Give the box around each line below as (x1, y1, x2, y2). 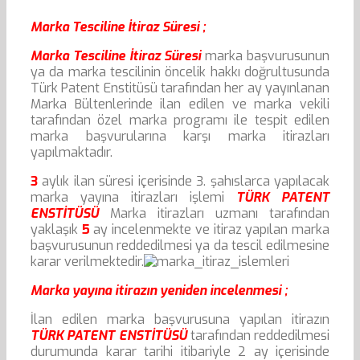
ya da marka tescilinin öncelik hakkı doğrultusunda (31, 63, 329, 81)
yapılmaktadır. (31, 144, 112, 162)
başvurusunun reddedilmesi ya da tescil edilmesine (31, 237, 329, 255)
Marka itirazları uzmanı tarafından (99, 205, 329, 223)
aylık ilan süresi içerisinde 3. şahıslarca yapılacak (38, 173, 329, 190)
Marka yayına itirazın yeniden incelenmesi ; (31, 282, 288, 300)
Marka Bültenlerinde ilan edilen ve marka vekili (31, 96, 329, 113)
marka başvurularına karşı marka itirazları (31, 128, 329, 145)
